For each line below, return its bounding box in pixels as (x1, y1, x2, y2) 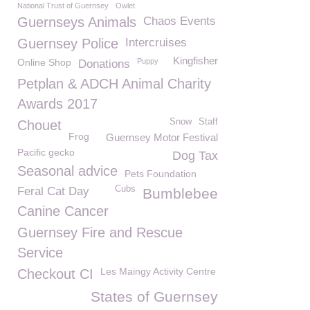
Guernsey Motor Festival (106, 131, 218, 143)
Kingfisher (173, 55, 218, 66)
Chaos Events (143, 15, 216, 28)
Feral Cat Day (17, 185, 89, 198)
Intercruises (125, 36, 187, 49)
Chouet (17, 118, 62, 133)
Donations (78, 57, 130, 71)
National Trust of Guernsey (17, 1, 109, 10)
